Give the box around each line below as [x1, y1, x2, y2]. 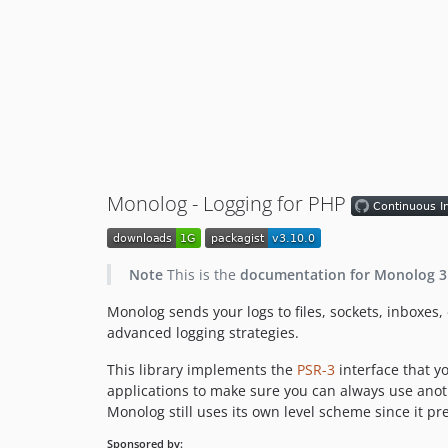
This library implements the [107, 359, 297, 379]
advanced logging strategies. [107, 322, 299, 342]
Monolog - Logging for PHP [107, 190, 351, 217]
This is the [162, 264, 240, 284]
